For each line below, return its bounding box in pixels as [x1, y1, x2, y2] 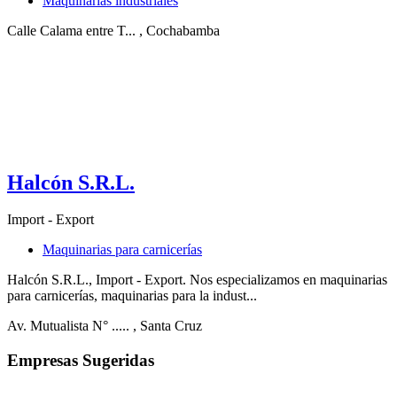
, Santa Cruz [133, 318, 202, 334]
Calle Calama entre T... [7, 22, 136, 38]
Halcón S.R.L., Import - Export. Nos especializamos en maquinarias [7, 272, 387, 288]
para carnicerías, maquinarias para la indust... [7, 288, 257, 304]
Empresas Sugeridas [7, 351, 154, 370]
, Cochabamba [139, 22, 220, 38]
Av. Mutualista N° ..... [7, 318, 129, 334]
